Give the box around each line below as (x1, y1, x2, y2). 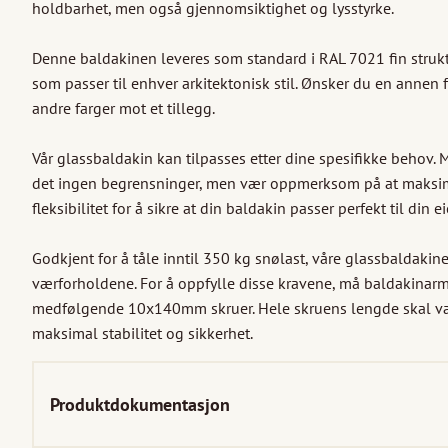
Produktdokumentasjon (50, 393, 230, 417)
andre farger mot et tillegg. (32, 98, 215, 119)
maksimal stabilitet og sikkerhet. (32, 323, 253, 344)
